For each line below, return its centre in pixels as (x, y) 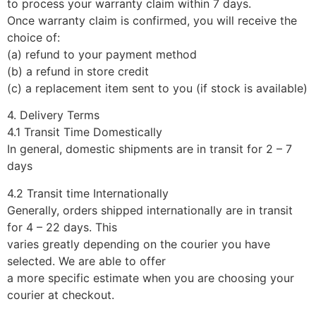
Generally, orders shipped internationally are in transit (150, 210)
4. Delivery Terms (53, 115)
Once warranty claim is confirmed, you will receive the (152, 21)
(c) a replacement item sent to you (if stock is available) (157, 89)
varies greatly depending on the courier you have (139, 244)
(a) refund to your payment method (102, 55)
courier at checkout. (61, 294)
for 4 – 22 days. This (62, 227)
